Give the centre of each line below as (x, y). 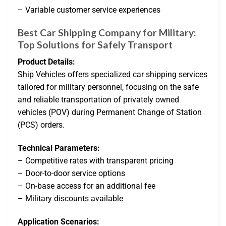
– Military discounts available (70, 199)
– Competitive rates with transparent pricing (96, 161)
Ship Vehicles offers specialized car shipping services (112, 75)
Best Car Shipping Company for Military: (107, 32)
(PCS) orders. (41, 125)
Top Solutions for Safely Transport (95, 44)
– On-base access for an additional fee (87, 186)
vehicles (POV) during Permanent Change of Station (110, 112)
